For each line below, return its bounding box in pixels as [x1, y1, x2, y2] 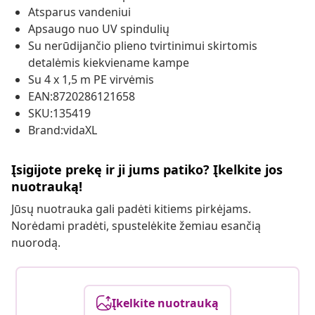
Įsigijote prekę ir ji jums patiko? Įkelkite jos [11, 161, 283, 179]
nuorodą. [11, 235, 60, 251]
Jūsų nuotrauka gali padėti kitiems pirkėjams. [11, 201, 251, 217]
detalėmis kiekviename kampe [28, 55, 189, 71]
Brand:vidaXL [28, 122, 97, 139]
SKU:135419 [28, 105, 91, 122]
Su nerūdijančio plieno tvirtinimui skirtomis [28, 38, 257, 54]
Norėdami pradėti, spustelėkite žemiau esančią [11, 218, 261, 234]
